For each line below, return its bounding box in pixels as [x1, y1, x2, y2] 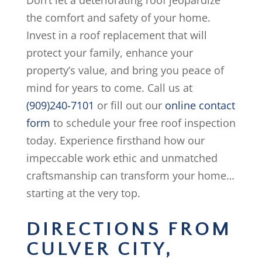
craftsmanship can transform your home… [26, 168, 235, 183]
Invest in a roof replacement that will [26, 28, 207, 43]
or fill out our [94, 98, 165, 113]
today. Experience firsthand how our [26, 133, 205, 148]
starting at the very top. [26, 186, 140, 201]
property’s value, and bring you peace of [26, 63, 224, 78]
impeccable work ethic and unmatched [26, 151, 218, 166]
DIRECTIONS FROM [26, 218, 232, 241]
